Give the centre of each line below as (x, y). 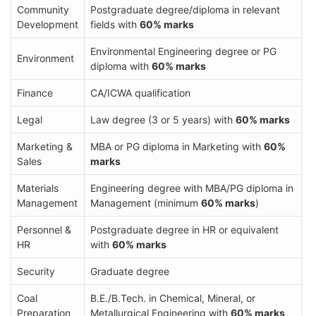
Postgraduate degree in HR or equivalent (184, 229)
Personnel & (44, 229)
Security (36, 271)
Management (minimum (146, 202)
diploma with (121, 66)
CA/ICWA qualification (140, 92)
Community (43, 9)
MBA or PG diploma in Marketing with (177, 146)
